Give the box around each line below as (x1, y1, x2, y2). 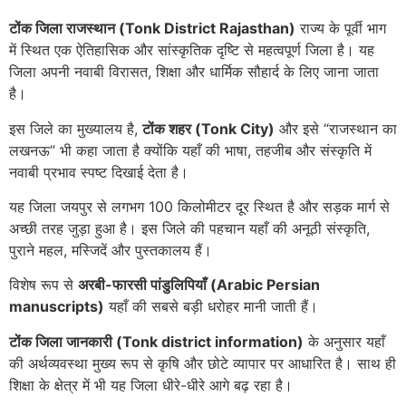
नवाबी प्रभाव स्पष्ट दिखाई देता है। (9, 162, 188, 181)
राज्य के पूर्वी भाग (295, 19, 386, 38)
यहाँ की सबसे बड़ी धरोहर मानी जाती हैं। (104, 297, 318, 316)
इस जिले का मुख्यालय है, (9, 119, 142, 138)
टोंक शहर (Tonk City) (142, 119, 275, 138)
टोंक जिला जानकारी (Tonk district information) (9, 332, 304, 351)
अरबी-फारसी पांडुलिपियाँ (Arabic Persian (78, 275, 320, 295)
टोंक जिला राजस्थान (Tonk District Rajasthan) (9, 19, 295, 38)
